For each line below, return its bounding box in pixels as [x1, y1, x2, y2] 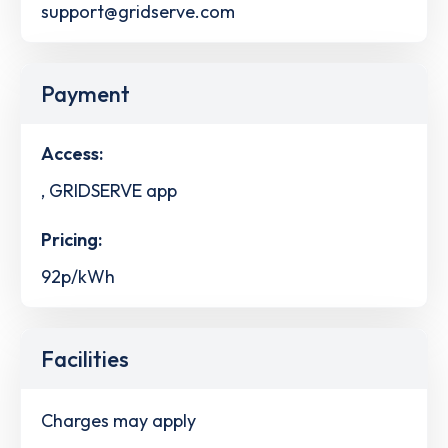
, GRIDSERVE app [41, 178, 177, 202]
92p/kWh [41, 265, 115, 289]
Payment [41, 79, 130, 108]
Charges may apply [41, 408, 196, 432]
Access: [41, 141, 103, 165]
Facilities [41, 345, 129, 374]
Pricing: [41, 228, 102, 252]
